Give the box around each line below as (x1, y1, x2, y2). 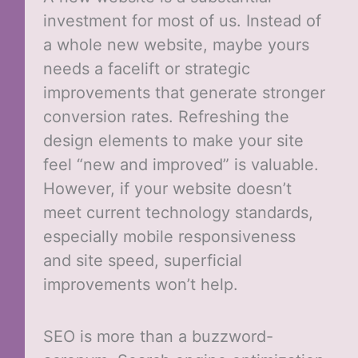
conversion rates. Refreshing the (42, 107, 289, 127)
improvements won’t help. (42, 275, 238, 295)
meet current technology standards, (42, 203, 313, 223)
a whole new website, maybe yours (42, 35, 309, 55)
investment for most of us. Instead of (42, 11, 321, 31)
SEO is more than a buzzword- (42, 327, 273, 347)
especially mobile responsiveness (42, 227, 296, 247)
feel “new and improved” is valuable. (42, 155, 319, 175)
